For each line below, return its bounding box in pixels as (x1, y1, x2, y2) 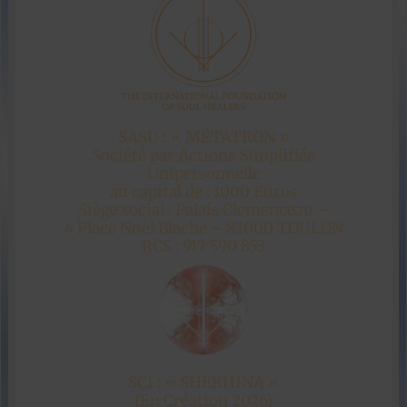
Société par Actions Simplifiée (92, 145, 315, 166)
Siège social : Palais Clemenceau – (78, 200, 329, 221)
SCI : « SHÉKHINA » (128, 372, 279, 393)
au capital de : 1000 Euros (110, 182, 297, 203)
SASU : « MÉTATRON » (117, 127, 290, 148)
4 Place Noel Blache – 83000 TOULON (64, 218, 343, 239)
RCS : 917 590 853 (141, 236, 266, 257)
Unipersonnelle (146, 164, 261, 184)
